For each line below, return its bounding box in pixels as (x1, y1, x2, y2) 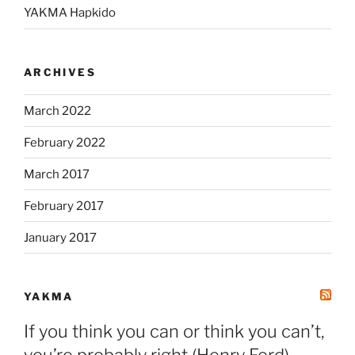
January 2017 (24, 230, 97, 245)
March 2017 (24, 166, 90, 181)
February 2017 (24, 198, 104, 213)
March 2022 (24, 103, 91, 118)
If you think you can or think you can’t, (24, 320, 324, 342)
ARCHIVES (24, 65, 96, 78)
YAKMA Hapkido (24, 6, 116, 21)
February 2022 (24, 135, 105, 150)
